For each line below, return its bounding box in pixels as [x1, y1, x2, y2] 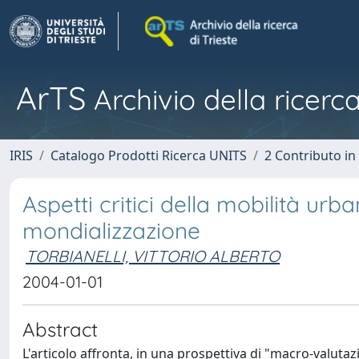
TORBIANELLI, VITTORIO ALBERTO [26, 246, 280, 266]
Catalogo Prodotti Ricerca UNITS [50, 147, 247, 164]
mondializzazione [22, 216, 200, 244]
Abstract [22, 317, 98, 341]
